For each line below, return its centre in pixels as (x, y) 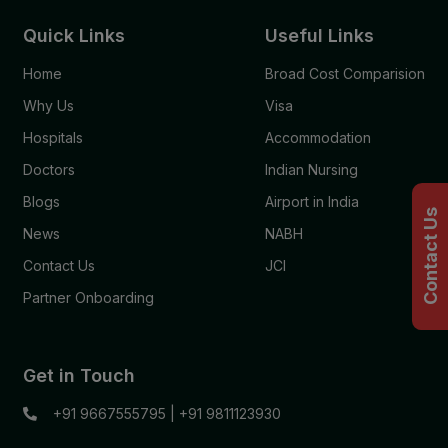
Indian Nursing (311, 169)
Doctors (49, 169)
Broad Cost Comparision (344, 73)
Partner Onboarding (89, 297)
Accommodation (317, 137)
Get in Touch (79, 375)
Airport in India (311, 201)
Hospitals (53, 137)
